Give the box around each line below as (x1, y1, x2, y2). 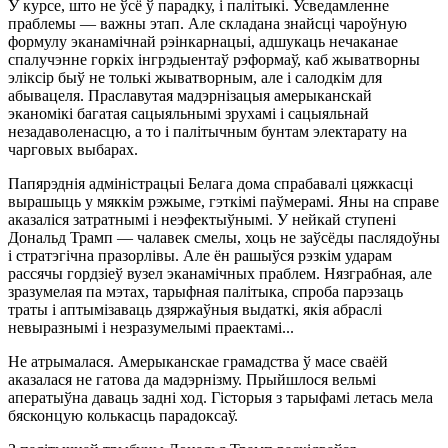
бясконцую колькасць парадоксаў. (8, 406, 242, 424)
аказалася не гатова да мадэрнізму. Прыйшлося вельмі (8, 370, 376, 388)
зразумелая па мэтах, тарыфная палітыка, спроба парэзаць (8, 282, 403, 300)
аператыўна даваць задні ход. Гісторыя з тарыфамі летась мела (8, 388, 433, 406)
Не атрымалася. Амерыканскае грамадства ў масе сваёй (8, 352, 388, 370)
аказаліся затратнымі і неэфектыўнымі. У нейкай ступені (8, 210, 396, 228)
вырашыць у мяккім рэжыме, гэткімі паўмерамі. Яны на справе (8, 192, 439, 210)
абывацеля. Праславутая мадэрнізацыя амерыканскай (8, 86, 372, 104)
